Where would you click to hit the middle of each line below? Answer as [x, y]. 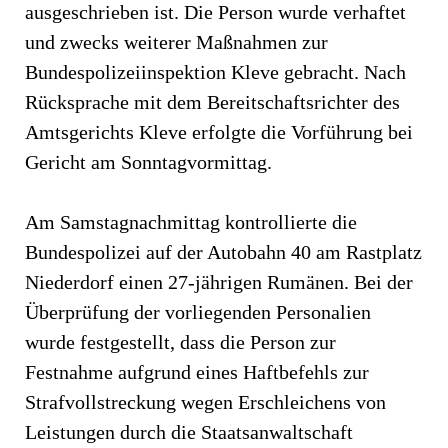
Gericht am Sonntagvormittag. [148, 161]
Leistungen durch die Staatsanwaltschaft [189, 431]
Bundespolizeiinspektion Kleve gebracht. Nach [215, 71]
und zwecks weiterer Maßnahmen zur [176, 41]
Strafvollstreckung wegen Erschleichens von [205, 401]
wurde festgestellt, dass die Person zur [180, 341]
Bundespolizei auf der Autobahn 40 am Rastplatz [223, 251]
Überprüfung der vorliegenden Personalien [198, 311]
